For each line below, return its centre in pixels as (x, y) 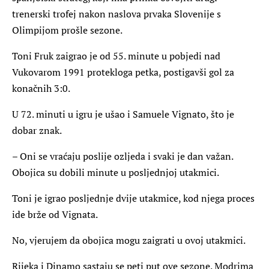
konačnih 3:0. (41, 88)
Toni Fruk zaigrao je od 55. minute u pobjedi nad (116, 56)
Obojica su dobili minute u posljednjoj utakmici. (116, 172)
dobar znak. (37, 130)
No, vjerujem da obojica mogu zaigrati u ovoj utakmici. (129, 240)
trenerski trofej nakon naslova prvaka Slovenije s (116, 14)
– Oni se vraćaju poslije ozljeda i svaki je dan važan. (122, 156)
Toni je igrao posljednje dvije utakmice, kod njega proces (133, 198)
